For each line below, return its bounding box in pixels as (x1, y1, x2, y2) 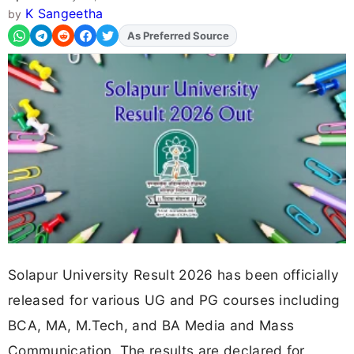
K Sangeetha (24, 6, 104, 22)
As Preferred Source (126, 29, 229, 43)
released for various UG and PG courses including (8, 291, 340, 308)
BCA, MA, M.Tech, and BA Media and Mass (8, 316, 295, 333)
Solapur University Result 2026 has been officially (8, 265, 340, 283)
